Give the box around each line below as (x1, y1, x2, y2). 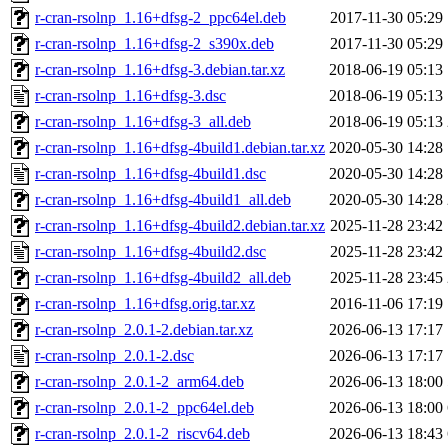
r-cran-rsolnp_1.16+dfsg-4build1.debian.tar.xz (35, 139, 325, 157)
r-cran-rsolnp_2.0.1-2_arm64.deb (35, 373, 244, 391)
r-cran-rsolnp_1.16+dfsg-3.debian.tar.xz (35, 61, 285, 79)
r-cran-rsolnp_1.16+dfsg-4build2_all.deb (35, 269, 291, 287)
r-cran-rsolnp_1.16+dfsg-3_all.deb (35, 113, 251, 131)
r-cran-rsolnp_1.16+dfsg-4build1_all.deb (35, 191, 291, 209)
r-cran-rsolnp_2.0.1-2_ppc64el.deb (35, 399, 254, 417)
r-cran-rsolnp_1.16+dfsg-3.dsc (35, 87, 226, 105)
